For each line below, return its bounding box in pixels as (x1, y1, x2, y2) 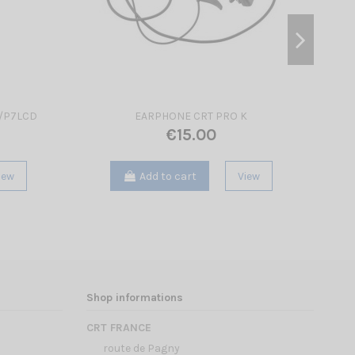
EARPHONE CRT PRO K (135, 109, 247, 124)
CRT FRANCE (86, 320, 151, 334)
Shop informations (86, 291, 183, 305)
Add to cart (139, 169, 197, 183)
